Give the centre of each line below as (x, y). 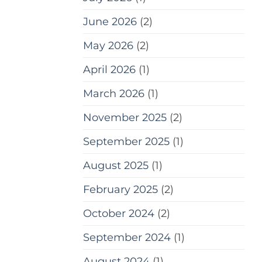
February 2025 (120, 189)
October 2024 (119, 213)
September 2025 (126, 141)
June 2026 (110, 21)
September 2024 (127, 237)
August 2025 (116, 165)
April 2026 (109, 69)
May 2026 (108, 45)
